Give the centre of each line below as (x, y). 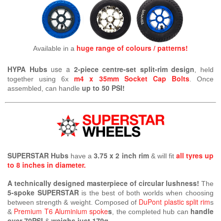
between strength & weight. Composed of (73, 203)
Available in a (55, 49)
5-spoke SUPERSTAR (43, 193)
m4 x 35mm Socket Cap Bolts (132, 79)
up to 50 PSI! (103, 88)
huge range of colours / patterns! (132, 48)
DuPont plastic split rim (175, 202)
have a (81, 156)
